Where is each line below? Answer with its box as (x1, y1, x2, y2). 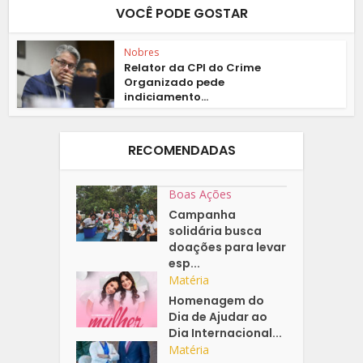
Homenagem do (169, 293, 265, 310)
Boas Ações (169, 186, 233, 203)
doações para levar (169, 239, 287, 256)
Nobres (124, 45, 160, 60)
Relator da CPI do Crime (124, 60, 262, 76)
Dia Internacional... (169, 325, 283, 342)
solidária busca (169, 223, 263, 240)
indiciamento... (124, 89, 209, 105)
